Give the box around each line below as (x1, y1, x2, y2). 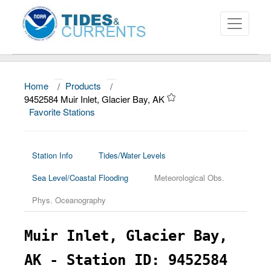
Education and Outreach (12, 162, 123, 174)
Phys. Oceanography (32, 194, 106, 206)
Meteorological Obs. (154, 172, 224, 183)
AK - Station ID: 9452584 (24, 252, 227, 269)
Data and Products (12, 112, 98, 124)
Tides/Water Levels (99, 149, 166, 161)
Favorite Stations (29, 105, 97, 118)
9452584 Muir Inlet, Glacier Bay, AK (24, 93, 167, 105)
